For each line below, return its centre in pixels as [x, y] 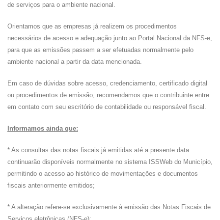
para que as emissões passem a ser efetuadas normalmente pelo [100, 50]
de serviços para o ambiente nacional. [61, 5]
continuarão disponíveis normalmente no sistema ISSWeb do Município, [110, 162]
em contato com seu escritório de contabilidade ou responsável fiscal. [107, 107]
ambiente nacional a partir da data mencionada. [75, 62]
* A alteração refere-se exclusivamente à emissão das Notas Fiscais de [109, 207]
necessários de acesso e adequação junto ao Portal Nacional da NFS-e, [110, 38]
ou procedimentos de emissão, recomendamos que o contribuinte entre [108, 95]
